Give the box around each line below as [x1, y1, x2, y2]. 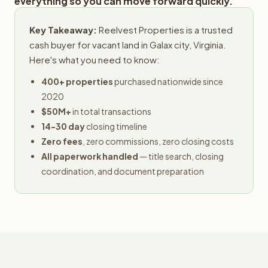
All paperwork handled [41, 151, 138, 162]
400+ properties [41, 76, 113, 87]
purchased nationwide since [113, 76, 223, 87]
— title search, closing [138, 151, 224, 162]
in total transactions [71, 106, 151, 117]
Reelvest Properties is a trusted [97, 24, 233, 35]
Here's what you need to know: [29, 54, 160, 65]
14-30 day [41, 121, 85, 132]
